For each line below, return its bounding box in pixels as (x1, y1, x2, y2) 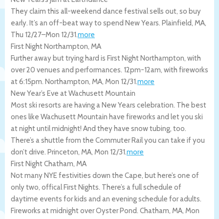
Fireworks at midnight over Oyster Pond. (11, 206, 140, 215)
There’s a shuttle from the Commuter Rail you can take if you (11, 135, 205, 145)
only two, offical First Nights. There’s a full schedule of (11, 182, 181, 192)
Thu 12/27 (11, 30, 42, 39)
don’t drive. (11, 147, 47, 156)
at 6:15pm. (11, 77, 45, 86)
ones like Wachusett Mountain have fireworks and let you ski (11, 112, 203, 121)
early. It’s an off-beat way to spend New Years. (11, 18, 162, 27)
